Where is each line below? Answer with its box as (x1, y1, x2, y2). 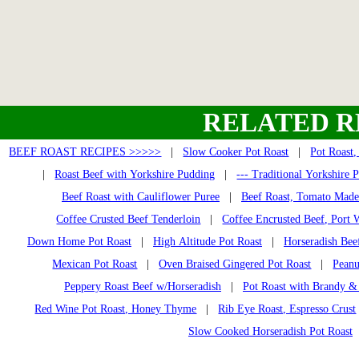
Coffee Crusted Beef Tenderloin (56, 213, 201, 225)
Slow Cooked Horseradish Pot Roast (188, 325, 353, 337)
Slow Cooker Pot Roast (183, 146, 289, 158)
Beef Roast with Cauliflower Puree (62, 191, 220, 203)
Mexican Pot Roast (52, 258, 138, 270)
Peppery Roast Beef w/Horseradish (64, 280, 221, 292)
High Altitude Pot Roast (153, 236, 262, 248)
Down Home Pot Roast (27, 236, 131, 248)
